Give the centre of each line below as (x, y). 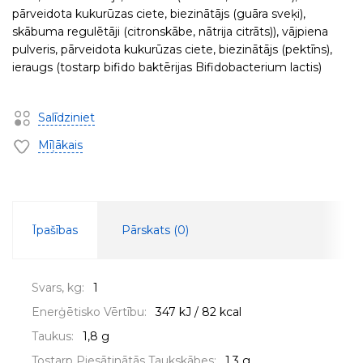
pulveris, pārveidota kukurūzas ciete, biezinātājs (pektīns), (172, 49)
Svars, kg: (58, 287)
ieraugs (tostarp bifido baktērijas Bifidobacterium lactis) (167, 67)
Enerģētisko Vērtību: (89, 312)
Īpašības (55, 230)
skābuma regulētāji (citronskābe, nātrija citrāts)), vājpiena (170, 32)
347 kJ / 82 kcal (199, 312)
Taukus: (53, 336)
